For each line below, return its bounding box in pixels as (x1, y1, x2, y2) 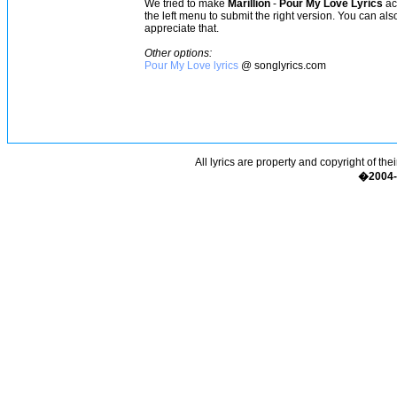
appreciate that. (144, 22, 219, 35)
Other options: (144, 47, 212, 59)
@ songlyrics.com (238, 59, 326, 72)
